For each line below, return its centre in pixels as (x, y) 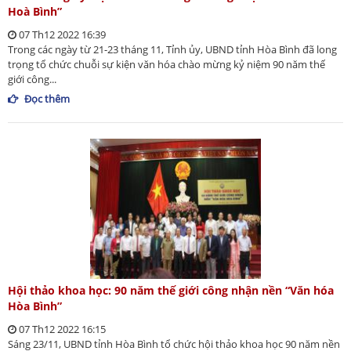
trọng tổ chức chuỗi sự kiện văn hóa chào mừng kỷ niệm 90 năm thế (166, 65)
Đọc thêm (47, 99)
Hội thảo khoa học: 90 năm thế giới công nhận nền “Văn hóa (171, 290)
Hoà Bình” (35, 12)
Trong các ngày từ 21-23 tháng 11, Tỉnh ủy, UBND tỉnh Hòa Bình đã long (172, 50)
